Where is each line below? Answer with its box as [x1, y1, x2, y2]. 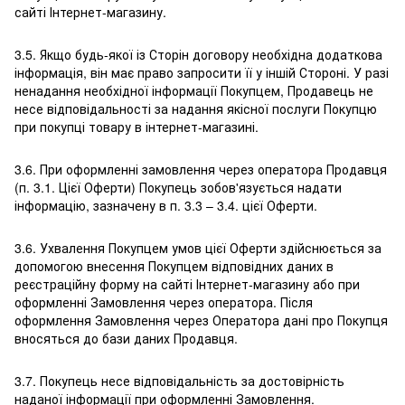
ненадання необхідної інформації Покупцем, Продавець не [14, 81, 373, 100]
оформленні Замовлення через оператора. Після [14, 293, 313, 312]
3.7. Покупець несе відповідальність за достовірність [14, 372, 344, 391]
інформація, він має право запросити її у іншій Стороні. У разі [14, 63, 389, 82]
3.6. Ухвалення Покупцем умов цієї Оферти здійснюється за [14, 239, 381, 258]
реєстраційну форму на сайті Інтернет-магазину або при [14, 275, 360, 294]
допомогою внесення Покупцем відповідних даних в [14, 257, 334, 276]
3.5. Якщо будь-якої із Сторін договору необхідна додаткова [14, 45, 382, 64]
